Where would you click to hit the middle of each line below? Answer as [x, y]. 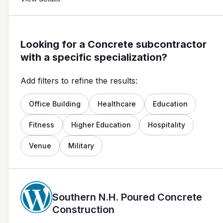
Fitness [42, 124]
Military [81, 145]
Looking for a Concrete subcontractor [113, 44]
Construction [83, 209]
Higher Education [101, 124]
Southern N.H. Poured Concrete [127, 197]
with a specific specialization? [94, 57]
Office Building [55, 104]
